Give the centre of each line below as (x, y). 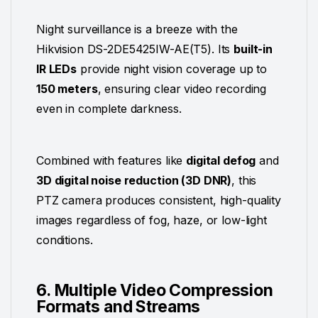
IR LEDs (57, 68)
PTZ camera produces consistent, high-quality (159, 201)
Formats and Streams (119, 306)
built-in (253, 49)
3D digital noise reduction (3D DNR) (134, 181)
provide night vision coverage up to (172, 68)
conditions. (65, 240)
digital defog (221, 161)
